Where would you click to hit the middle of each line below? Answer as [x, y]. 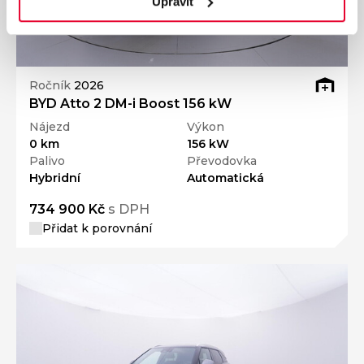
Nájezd [50, 126]
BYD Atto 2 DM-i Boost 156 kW [130, 103]
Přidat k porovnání [97, 228]
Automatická [225, 178]
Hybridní [55, 178]
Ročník [52, 86]
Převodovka [222, 160]
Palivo [47, 160]
